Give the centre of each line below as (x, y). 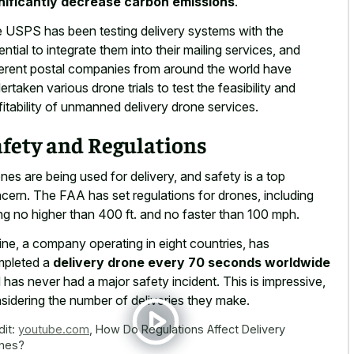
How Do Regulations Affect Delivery (190, 329)
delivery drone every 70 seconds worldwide (192, 262)
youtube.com (54, 329)
